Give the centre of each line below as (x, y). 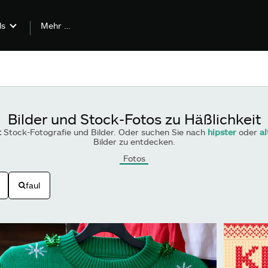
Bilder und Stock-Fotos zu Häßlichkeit (134, 119)
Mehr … (55, 25)
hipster (222, 132)
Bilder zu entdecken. (134, 141)
